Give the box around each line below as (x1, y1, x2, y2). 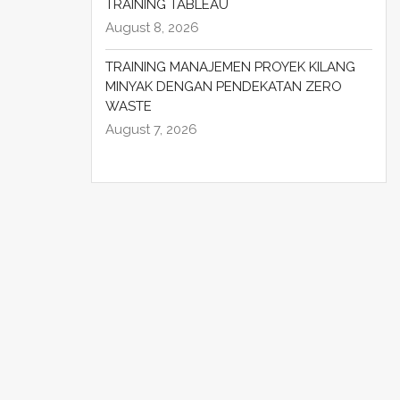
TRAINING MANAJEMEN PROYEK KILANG (105, 59, 355, 76)
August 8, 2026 (105, 20, 199, 37)
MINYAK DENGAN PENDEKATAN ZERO (105, 79, 342, 96)
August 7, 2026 (105, 121, 197, 138)
